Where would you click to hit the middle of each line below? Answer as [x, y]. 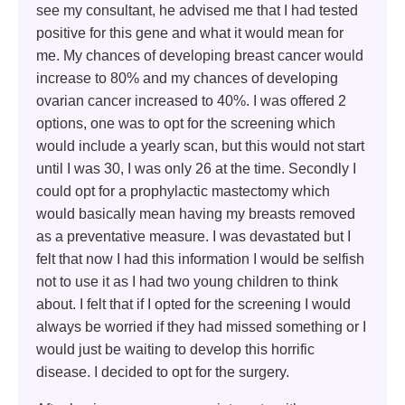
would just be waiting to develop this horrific [175, 349]
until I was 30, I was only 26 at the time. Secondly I [196, 168]
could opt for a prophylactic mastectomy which [183, 191]
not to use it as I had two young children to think [187, 281]
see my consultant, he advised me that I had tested [197, 10]
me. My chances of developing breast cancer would [200, 55]
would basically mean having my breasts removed [196, 213]
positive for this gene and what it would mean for [190, 33]
